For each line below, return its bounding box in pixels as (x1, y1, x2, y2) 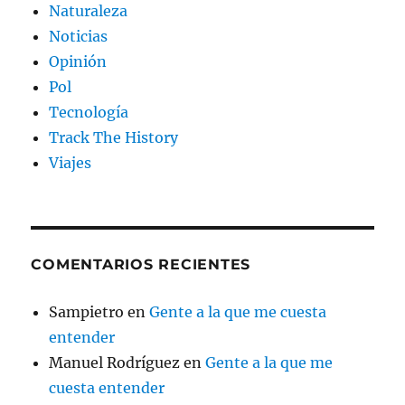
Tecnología (49, 102, 129, 121)
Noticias (49, 26, 108, 45)
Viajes (49, 153, 92, 172)
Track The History (49, 127, 179, 146)
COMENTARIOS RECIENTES (31, 255, 251, 273)
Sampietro (49, 302, 125, 321)
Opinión (49, 52, 108, 71)
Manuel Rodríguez (49, 353, 181, 372)
